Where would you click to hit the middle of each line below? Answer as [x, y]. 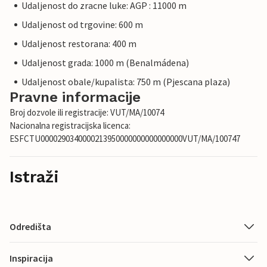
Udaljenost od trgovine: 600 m [82, 25]
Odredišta [30, 227]
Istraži [34, 177]
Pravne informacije [75, 97]
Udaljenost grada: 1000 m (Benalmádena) [105, 63]
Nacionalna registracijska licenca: [70, 126]
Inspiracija [31, 258]
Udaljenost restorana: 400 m [79, 44]
